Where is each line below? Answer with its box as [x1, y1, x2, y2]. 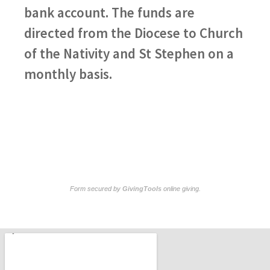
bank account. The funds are [24, 4, 195, 22]
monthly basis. [24, 65, 112, 83]
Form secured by [69, 184, 122, 192]
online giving [161, 184, 199, 192]
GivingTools [122, 184, 162, 192]
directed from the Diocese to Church [24, 24, 243, 42]
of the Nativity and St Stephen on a [24, 45, 234, 63]
